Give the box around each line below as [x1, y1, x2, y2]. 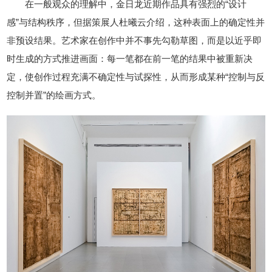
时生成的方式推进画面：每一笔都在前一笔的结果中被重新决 [7, 53, 253, 64]
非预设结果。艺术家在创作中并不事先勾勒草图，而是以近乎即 [7, 35, 262, 46]
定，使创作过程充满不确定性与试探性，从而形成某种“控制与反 [7, 72, 265, 83]
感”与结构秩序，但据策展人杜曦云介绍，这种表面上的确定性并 [7, 17, 265, 28]
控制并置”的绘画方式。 [7, 90, 101, 101]
